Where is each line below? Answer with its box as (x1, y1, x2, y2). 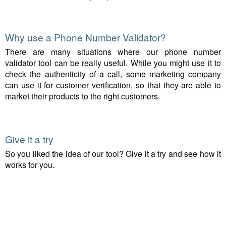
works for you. (5, 159, 54, 171)
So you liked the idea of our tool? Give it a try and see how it (5, 148, 221, 160)
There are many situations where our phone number (5, 45, 221, 58)
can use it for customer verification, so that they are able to (5, 79, 221, 91)
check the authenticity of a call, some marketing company (5, 68, 221, 80)
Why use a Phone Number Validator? (5, 30, 166, 44)
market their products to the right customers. (5, 90, 160, 102)
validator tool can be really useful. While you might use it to (5, 56, 221, 69)
